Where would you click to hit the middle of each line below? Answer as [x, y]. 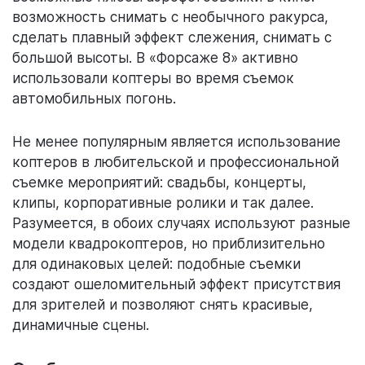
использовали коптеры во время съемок [153, 79]
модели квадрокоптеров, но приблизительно [169, 244]
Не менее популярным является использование [176, 142]
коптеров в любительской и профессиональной [176, 163]
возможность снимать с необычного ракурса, [170, 18]
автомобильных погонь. [94, 99]
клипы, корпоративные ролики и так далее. [163, 203]
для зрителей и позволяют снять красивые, [163, 305]
